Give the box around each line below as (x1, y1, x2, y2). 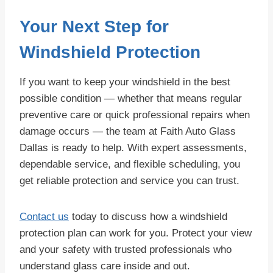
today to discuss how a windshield (69, 211, 227, 223)
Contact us (19, 211, 69, 223)
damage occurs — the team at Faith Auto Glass (19, 126, 236, 138)
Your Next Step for (19, 17, 169, 37)
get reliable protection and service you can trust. (19, 175, 239, 187)
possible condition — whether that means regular (19, 93, 242, 105)
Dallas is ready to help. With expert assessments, (19, 142, 247, 154)
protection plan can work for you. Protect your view (19, 227, 252, 239)
